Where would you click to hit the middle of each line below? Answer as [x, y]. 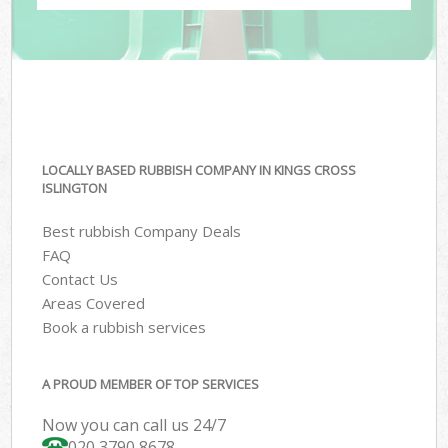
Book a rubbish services [124, 326]
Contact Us [80, 278]
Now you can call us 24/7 [134, 425]
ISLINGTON [75, 188]
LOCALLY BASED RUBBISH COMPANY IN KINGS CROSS [199, 170]
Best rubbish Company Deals [142, 230]
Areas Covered [94, 302]
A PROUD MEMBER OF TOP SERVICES [151, 384]
